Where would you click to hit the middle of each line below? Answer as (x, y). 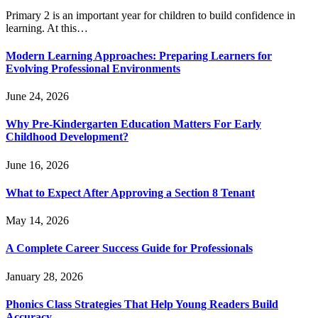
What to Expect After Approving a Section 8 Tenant (130, 192)
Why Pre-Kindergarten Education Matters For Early (133, 124)
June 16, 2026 (37, 165)
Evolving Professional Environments (93, 68)
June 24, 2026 (37, 97)
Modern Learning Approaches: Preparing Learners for (139, 55)
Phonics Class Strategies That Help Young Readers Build (142, 304)
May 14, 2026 (37, 221)
